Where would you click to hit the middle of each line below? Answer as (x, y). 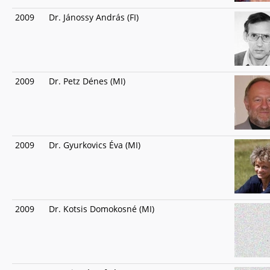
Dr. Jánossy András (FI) (94, 17)
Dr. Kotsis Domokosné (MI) (102, 209)
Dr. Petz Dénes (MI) (87, 81)
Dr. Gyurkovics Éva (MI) (95, 145)
